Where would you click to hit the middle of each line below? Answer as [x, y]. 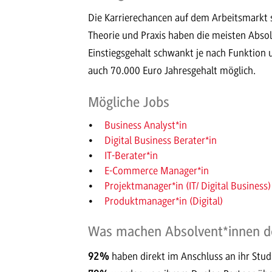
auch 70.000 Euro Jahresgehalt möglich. [172, 70]
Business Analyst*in [146, 125]
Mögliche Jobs [129, 102]
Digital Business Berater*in [161, 141]
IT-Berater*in [131, 156]
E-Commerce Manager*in [157, 171]
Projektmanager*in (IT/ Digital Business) [188, 186]
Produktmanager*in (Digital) [164, 201]
